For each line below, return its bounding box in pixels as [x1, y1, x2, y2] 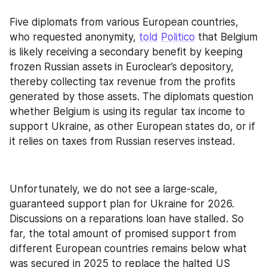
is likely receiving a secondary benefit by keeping [10, 45, 243, 58]
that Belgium [195, 30, 257, 43]
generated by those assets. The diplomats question [10, 90, 253, 103]
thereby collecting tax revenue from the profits [10, 75, 235, 88]
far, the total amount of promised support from [10, 228, 236, 240]
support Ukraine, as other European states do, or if [10, 120, 255, 132]
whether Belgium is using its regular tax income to [10, 105, 245, 117]
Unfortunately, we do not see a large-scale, [10, 183, 218, 195]
